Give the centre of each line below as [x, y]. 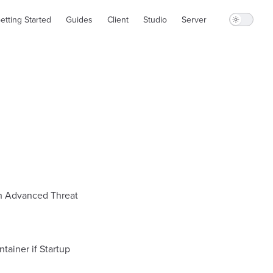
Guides [79, 19]
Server [194, 19]
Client [118, 19]
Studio [155, 19]
